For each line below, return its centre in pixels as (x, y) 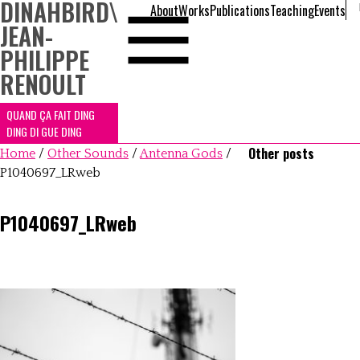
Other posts (282, 153)
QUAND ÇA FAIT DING (51, 115)
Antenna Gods (181, 153)
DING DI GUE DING (44, 131)
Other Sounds (88, 153)
